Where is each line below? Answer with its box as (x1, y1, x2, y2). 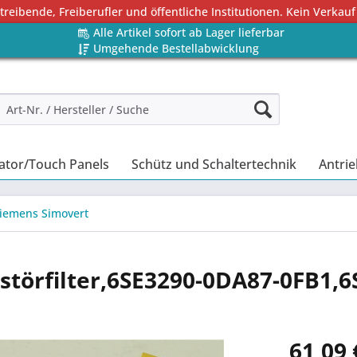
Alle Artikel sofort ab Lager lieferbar (92, 25, 284, 40)
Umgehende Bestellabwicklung (92, 41, 259, 56)
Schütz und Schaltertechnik (131, 155, 296, 173)
